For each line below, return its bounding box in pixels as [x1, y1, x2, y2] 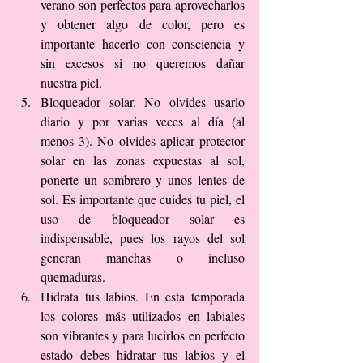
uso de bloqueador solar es [41, 209, 245, 227]
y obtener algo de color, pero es [41, 15, 245, 32]
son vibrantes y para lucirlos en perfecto [41, 326, 245, 344]
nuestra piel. [41, 73, 109, 91]
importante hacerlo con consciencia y [41, 34, 245, 52]
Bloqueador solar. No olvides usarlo [41, 92, 245, 110]
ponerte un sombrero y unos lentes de [41, 170, 245, 188]
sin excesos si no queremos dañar [41, 53, 245, 71]
